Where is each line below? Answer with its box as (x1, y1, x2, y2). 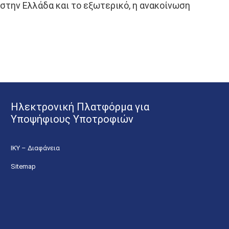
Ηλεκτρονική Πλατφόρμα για (11, 101, 149, 113)
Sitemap (11, 163, 36, 170)
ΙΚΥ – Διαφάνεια (11, 144, 60, 152)
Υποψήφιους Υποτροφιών (11, 113, 133, 125)
